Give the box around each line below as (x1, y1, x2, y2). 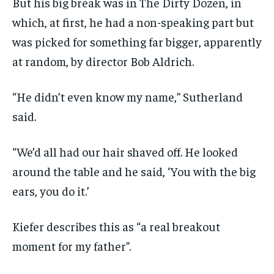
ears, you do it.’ (12, 183, 89, 199)
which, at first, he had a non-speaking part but (12, 14, 254, 30)
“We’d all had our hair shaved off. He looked (12, 144, 238, 160)
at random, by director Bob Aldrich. (12, 53, 194, 69)
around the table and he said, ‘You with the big (12, 163, 256, 179)
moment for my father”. (12, 238, 131, 254)
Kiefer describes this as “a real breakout (12, 218, 220, 234)
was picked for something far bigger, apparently (12, 34, 262, 50)
